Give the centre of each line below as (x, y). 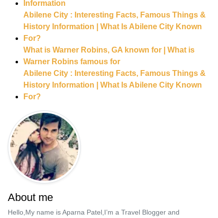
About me (30, 198)
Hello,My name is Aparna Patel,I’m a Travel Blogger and (94, 213)
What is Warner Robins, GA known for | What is (109, 50)
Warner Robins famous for (72, 62)
